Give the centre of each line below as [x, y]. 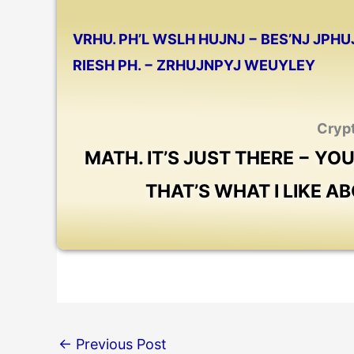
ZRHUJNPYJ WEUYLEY [234, 65]
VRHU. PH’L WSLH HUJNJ [160, 39]
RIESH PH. [108, 65]
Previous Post [119, 344]
